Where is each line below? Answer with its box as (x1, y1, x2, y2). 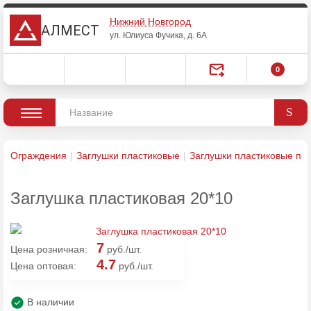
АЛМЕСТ (40, 22, 99, 39)
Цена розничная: (10, 244, 87, 255)
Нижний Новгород (109, 16, 191, 27)
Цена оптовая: (10, 260, 76, 271)
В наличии (24, 296, 74, 308)
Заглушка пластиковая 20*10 (10, 189, 233, 208)
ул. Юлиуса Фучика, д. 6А (109, 31, 207, 40)
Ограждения (10, 150, 67, 161)
